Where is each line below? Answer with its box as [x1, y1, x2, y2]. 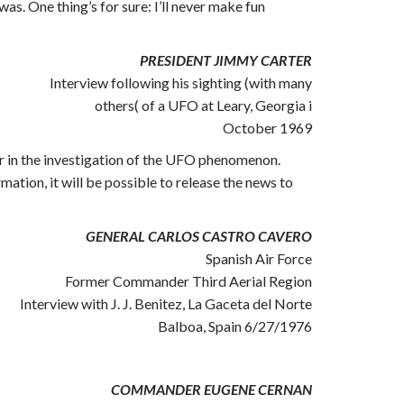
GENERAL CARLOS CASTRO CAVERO [86, 227, 312, 244]
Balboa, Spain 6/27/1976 [158, 317, 312, 335]
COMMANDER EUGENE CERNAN [111, 381, 312, 398]
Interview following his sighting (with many [50, 74, 312, 91]
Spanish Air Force [206, 250, 312, 267]
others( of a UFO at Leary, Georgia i [95, 96, 312, 114]
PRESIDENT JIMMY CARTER [140, 51, 312, 69]
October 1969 [223, 119, 312, 136]
